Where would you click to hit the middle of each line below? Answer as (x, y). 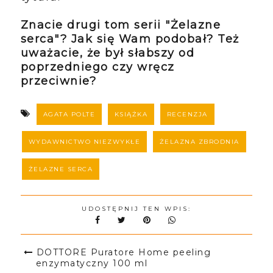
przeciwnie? (58, 81)
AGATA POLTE (69, 114)
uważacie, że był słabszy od (108, 53)
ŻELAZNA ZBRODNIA (199, 141)
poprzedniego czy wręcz (97, 67)
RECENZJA (187, 114)
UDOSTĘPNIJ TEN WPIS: (136, 208)
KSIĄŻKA (131, 114)
